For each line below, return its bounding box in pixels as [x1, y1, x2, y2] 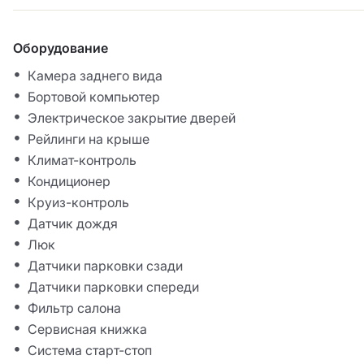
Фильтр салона [28, 300, 121, 317]
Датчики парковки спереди [28, 279, 199, 296]
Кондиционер [28, 173, 110, 190]
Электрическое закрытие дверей [28, 110, 236, 127]
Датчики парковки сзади [28, 258, 183, 275]
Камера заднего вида [28, 67, 162, 84]
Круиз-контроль [28, 194, 129, 211]
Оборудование [13, 40, 108, 57]
